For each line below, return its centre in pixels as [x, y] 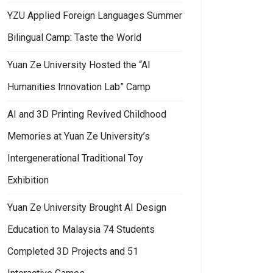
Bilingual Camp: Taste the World [74, 37]
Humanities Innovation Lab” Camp [79, 87]
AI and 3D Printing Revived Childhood [87, 114]
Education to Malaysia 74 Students [81, 229]
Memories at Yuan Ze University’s [79, 136]
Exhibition [28, 180]
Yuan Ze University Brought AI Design [87, 207]
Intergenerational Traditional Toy [75, 158]
